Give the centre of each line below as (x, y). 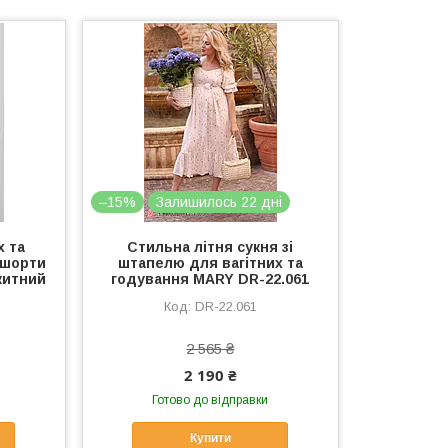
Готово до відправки (210, 400)
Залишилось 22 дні (219, 202)
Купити (210, 438)
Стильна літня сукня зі (210, 247)
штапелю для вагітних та (210, 263)
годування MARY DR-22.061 (210, 279)
